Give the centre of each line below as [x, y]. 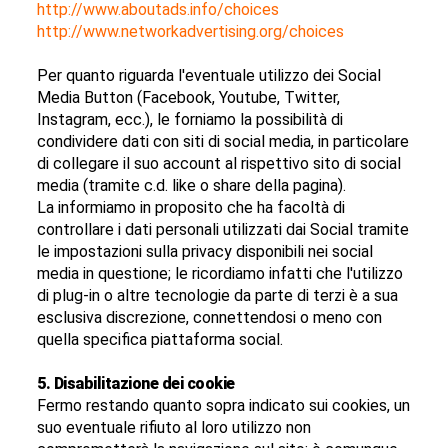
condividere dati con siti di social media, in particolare [223, 142]
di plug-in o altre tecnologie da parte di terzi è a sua [218, 296]
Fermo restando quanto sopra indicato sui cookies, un [224, 406]
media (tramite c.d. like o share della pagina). [192, 186]
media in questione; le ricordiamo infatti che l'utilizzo [220, 274]
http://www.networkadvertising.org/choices [191, 32]
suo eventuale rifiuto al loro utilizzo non [174, 428]
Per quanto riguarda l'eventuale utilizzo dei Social [209, 76]
